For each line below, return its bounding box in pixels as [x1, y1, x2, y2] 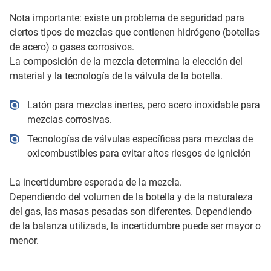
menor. [10, 234, 39, 246]
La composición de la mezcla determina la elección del [10, 55, 243, 67]
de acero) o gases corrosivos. [10, 41, 134, 53]
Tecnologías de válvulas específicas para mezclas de [27, 132, 253, 145]
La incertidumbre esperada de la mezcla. [10, 176, 182, 188]
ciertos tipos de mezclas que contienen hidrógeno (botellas [10, 26, 260, 38]
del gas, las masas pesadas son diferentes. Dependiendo [10, 205, 252, 217]
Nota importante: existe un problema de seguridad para [10, 11, 244, 24]
